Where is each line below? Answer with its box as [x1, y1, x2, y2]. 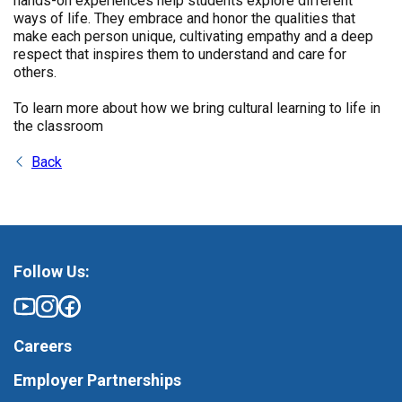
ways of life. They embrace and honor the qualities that [13, 10, 355, 28]
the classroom [13, 118, 103, 135]
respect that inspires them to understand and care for [13, 46, 346, 64]
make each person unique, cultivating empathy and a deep [13, 28, 373, 46]
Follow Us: [13, 262, 90, 282]
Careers [13, 336, 72, 356]
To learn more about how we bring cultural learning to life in [13, 100, 380, 118]
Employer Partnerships [13, 371, 181, 390]
